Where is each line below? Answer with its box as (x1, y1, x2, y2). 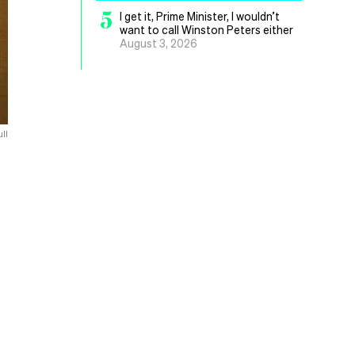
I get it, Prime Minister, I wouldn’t (120, 9, 280, 23)
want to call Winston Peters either (120, 22, 293, 36)
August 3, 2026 (120, 36, 197, 50)
